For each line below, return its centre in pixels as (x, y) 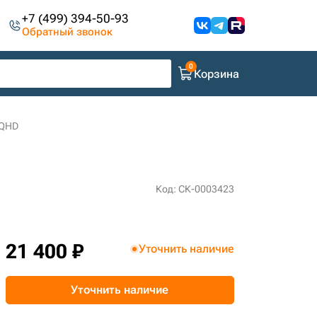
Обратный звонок (68, 32)
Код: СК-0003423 (195, 189)
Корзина (217, 74)
